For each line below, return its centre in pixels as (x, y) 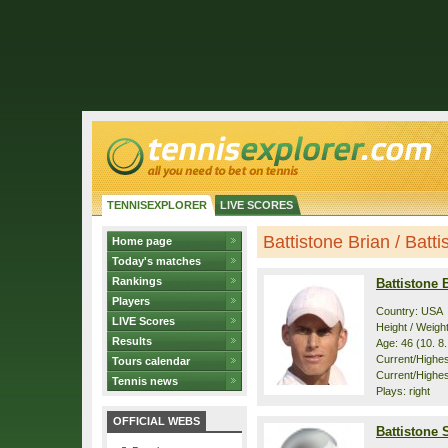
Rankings (137, 281)
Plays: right (403, 391)
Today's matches (156, 261)
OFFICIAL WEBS (156, 421)
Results (132, 341)
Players (131, 301)
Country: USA (409, 311)
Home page (142, 241)
